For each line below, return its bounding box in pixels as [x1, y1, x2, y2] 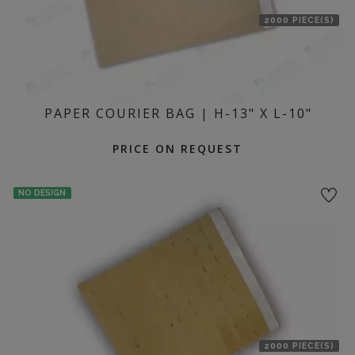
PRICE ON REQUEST [113, 141, 242, 156]
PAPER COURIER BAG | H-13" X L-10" [44, 105, 312, 122]
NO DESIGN [18, 188, 67, 198]
